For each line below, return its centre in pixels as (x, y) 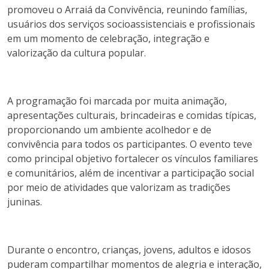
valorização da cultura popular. (77, 53)
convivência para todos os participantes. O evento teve (130, 144)
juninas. (25, 202)
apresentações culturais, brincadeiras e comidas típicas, (132, 115)
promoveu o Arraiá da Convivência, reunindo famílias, (127, 10)
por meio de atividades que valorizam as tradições (119, 187)
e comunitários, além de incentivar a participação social (131, 173)
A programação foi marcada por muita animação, (117, 101)
